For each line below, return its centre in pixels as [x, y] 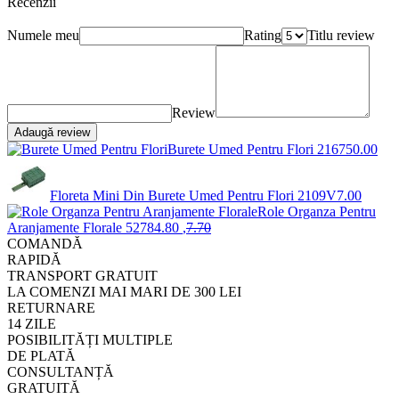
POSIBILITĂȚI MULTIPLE [90, 339]
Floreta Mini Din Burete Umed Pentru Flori [174, 195]
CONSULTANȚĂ [61, 371]
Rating [263, 35]
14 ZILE [32, 323]
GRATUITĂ [44, 387]
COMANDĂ [45, 243]
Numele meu [43, 35]
